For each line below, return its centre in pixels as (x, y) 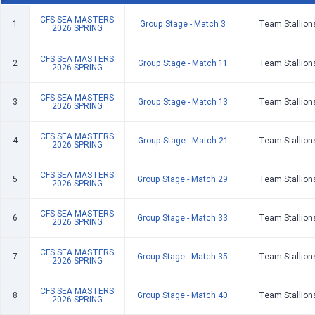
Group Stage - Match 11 (182, 63)
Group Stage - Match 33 (182, 218)
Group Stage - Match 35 (182, 256)
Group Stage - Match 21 (182, 140)
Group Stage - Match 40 (182, 295)
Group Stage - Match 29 (182, 179)
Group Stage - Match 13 (182, 102)
